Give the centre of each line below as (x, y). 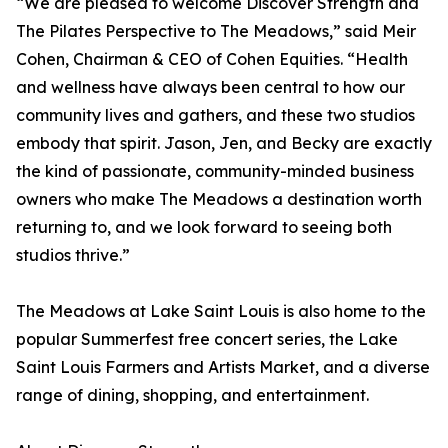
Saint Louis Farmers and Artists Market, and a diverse (223, 367)
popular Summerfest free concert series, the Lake (207, 339)
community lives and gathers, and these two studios (215, 115)
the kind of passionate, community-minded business (215, 171)
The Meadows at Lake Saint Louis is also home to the (221, 311)
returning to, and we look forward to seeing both (204, 227)
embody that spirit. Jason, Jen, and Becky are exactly (224, 143)
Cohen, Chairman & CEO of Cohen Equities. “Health (212, 59)
